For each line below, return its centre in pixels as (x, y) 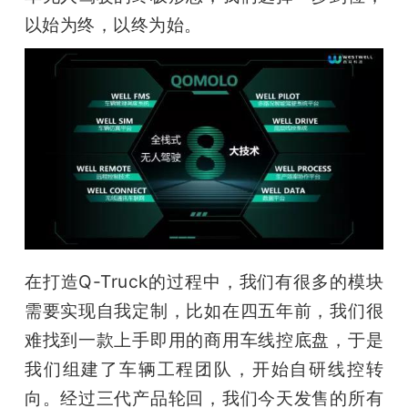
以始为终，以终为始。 (113, 25)
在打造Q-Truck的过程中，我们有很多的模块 (204, 281)
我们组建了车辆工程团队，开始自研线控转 (204, 368)
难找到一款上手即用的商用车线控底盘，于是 (204, 339)
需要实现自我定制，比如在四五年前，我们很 (204, 310)
